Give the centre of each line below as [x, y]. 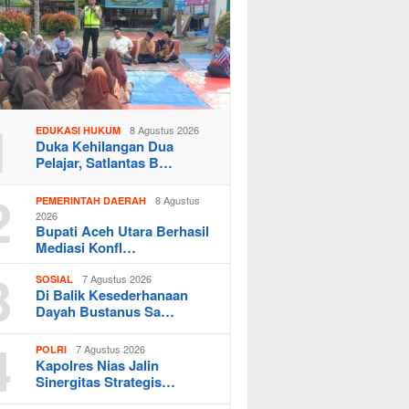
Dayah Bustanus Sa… [105, 311]
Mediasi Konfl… [86, 247]
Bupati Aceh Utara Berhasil [123, 231]
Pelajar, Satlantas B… [105, 162]
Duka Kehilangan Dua [105, 146]
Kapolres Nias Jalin [98, 365]
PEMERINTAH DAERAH [91, 200]
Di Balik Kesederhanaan [112, 294]
